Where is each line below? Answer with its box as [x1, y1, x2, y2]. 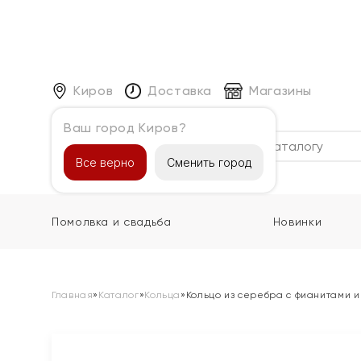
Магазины [248, 82, 313, 98]
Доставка [147, 82, 213, 98]
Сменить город [167, 155, 251, 169]
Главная [52, 289, 93, 301]
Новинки [272, 215, 322, 228]
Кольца [144, 289, 181, 301]
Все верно [76, 155, 135, 169]
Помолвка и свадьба [52, 215, 172, 228]
